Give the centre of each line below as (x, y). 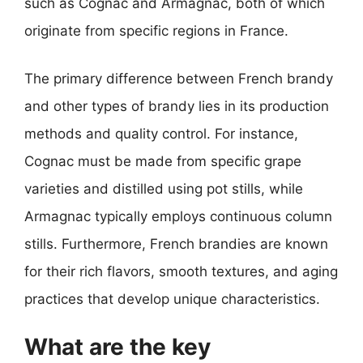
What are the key (117, 346)
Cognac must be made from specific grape (163, 161)
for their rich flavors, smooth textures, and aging (181, 271)
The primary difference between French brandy (179, 79)
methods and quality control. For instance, (161, 134)
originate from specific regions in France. (156, 30)
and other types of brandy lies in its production (177, 106)
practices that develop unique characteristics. (172, 299)
